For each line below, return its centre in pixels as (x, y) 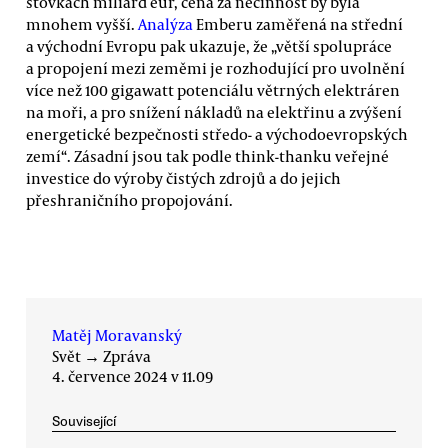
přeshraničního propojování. (129, 200)
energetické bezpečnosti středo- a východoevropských (217, 134)
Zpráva (127, 355)
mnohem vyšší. (82, 24)
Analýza (165, 24)
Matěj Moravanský (117, 334)
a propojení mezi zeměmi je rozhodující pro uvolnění (215, 68)
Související (84, 421)
